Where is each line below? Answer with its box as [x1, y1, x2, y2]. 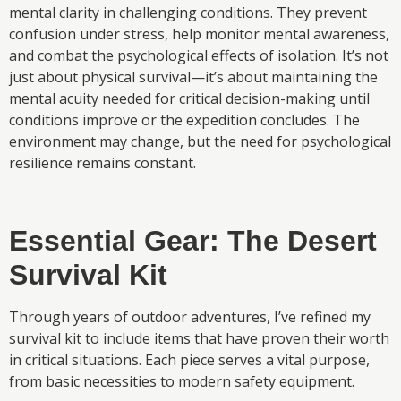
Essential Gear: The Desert [9, 225, 377, 258]
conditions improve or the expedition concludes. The [9, 110, 360, 131]
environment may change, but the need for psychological [9, 132, 391, 152]
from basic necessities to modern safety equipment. [9, 371, 354, 392]
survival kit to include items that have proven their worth [9, 328, 389, 349]
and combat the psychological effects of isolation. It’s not [9, 46, 388, 66]
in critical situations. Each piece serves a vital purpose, [9, 350, 370, 371]
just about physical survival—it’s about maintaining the [9, 67, 378, 88]
